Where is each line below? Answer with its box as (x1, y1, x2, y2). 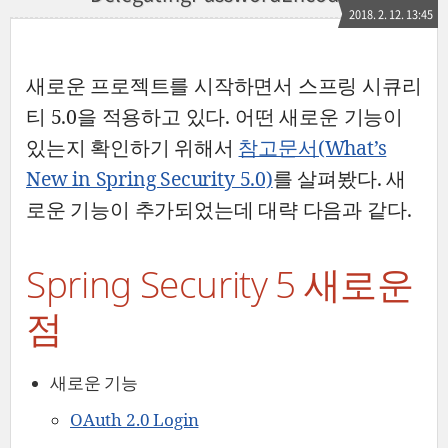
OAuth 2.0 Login (70, 408, 199, 432)
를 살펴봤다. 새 (272, 165, 406, 192)
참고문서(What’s (238, 134, 387, 161)
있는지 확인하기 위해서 (26, 134, 234, 161)
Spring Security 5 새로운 (26, 258, 414, 309)
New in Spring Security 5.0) (26, 165, 273, 192)
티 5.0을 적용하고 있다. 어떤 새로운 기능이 (26, 103, 403, 130)
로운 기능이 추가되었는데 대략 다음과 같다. (26, 196, 412, 223)
